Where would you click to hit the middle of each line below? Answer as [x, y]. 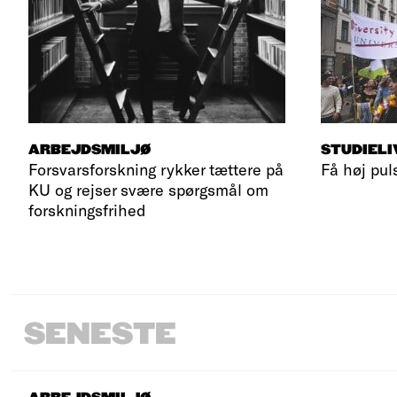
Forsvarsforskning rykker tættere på [156, 169]
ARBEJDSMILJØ [90, 150]
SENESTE [100, 335]
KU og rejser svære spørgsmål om [148, 189]
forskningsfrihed [87, 210]
